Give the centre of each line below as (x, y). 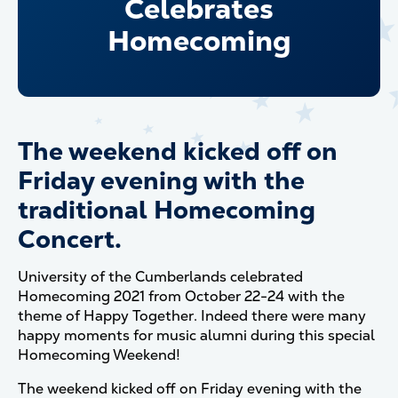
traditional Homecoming (167, 210)
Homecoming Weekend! (99, 355)
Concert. (70, 239)
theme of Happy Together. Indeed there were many (192, 316)
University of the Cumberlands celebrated (160, 277)
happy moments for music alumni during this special (196, 335)
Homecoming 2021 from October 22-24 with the (181, 296)
